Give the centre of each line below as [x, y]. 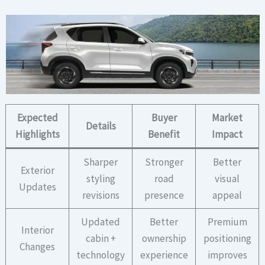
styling [101, 179]
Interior [37, 230]
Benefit [164, 135]
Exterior [37, 171]
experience [164, 255]
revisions [101, 195]
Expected [37, 118]
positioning [227, 239]
